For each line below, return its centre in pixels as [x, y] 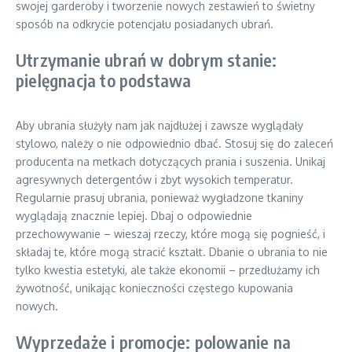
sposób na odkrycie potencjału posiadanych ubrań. [145, 24]
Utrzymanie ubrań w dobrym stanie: [147, 60]
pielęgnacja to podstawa [104, 80]
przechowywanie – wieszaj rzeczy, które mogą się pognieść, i [170, 234]
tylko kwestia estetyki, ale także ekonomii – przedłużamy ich [168, 270]
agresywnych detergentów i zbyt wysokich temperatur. [154, 180]
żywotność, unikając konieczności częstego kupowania [154, 288]
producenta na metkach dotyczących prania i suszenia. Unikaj [170, 161]
